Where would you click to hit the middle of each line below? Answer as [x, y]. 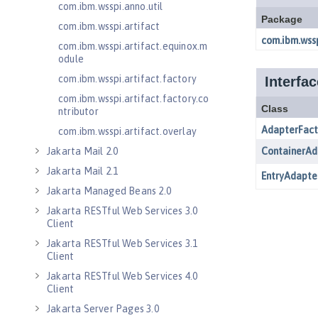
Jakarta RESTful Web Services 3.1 [122, 243]
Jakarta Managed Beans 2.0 [109, 191]
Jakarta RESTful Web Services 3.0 [122, 211]
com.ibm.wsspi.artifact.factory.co [134, 99]
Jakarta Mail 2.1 [83, 171]
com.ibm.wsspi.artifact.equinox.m [133, 46]
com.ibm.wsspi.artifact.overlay [127, 131]
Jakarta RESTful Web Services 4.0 [122, 276]
